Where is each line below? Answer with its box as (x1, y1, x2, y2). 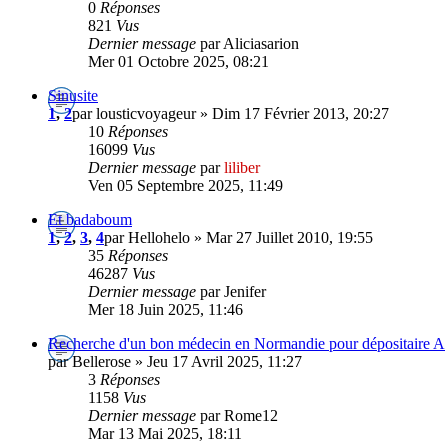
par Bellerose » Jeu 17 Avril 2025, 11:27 (48, 352, 302, 370)
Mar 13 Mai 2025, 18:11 (88, 424, 242, 442)
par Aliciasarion (200, 34, 299, 52)
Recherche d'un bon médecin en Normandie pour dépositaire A (48, 334, 445, 352)
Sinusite (48, 86, 98, 104)
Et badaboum (48, 210, 132, 228)
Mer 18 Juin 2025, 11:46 (88, 300, 243, 318)
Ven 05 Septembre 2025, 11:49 (88, 176, 283, 194)
